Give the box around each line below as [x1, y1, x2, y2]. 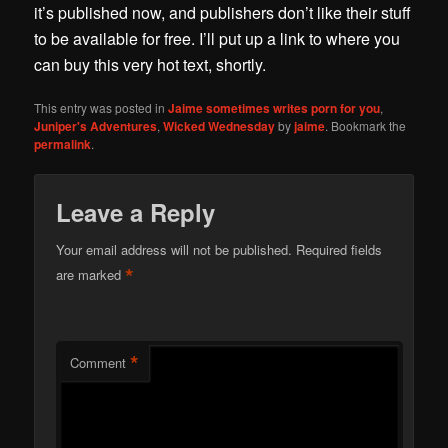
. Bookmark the [325, 117, 407, 135]
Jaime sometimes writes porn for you [168, 99, 381, 118]
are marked [56, 265, 126, 285]
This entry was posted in [34, 99, 169, 117]
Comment [70, 352, 127, 372]
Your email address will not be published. [56, 239, 293, 259]
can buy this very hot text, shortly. [34, 53, 267, 77]
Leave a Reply [56, 194, 216, 229]
